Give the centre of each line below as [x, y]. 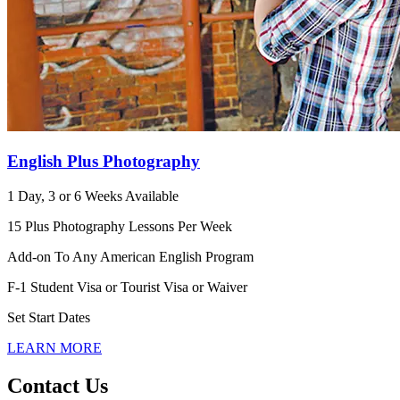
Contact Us [58, 385]
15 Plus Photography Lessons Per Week [120, 226]
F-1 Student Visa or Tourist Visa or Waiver [127, 287]
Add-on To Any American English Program [130, 256]
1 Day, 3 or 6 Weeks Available [93, 196]
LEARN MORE [54, 347]
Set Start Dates [49, 317]
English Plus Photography [104, 162]
